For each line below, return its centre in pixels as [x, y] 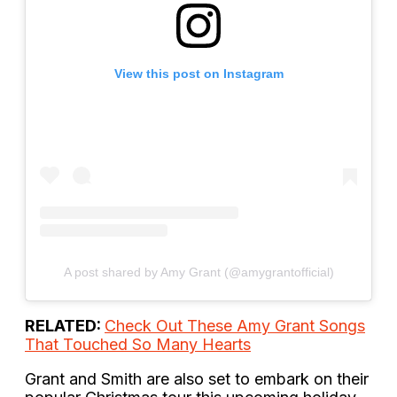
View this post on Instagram [198, 73]
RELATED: [65, 325]
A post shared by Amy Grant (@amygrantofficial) [198, 272]
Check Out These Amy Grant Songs [235, 325]
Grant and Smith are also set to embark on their [197, 378]
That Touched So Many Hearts [138, 344]
